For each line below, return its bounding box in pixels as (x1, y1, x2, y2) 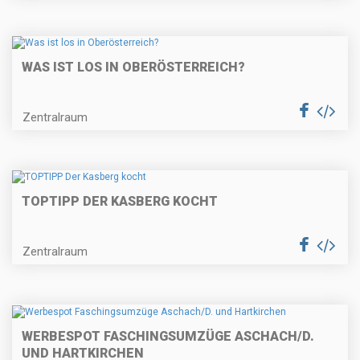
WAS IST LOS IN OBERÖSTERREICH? (22, 59, 245, 75)
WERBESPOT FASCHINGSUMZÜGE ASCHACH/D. (22, 328, 314, 344)
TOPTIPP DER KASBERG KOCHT (22, 194, 218, 210)
